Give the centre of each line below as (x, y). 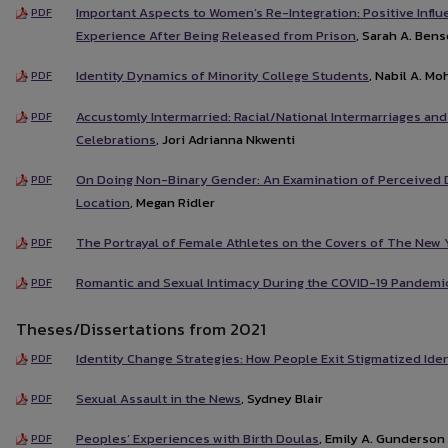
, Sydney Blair (282, 398)
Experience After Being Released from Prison (216, 35)
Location (103, 202)
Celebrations (116, 139)
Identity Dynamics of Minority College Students (222, 76)
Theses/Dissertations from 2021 (141, 328)
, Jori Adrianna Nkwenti (225, 139)
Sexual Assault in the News (158, 398)
